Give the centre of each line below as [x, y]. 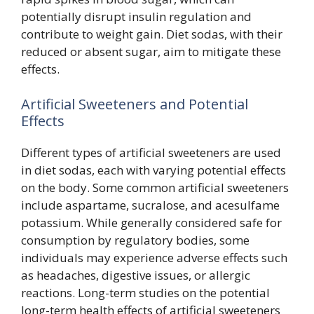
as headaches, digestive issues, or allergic [136, 275]
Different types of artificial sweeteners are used [151, 152]
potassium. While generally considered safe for [151, 222]
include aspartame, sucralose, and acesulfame [150, 205]
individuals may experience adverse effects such [154, 257]
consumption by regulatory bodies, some [135, 240]
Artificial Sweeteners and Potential [135, 104]
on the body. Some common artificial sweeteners [155, 187]
